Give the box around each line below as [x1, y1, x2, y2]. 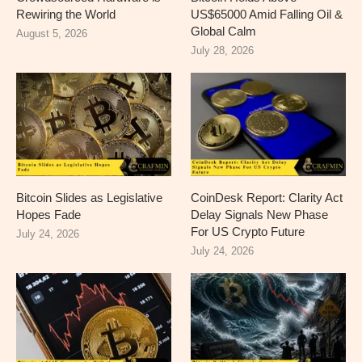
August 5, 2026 [16, 27, 87, 40]
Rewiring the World [16, 7, 116, 22]
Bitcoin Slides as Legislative [16, 191, 162, 205]
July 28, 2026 [191, 44, 255, 57]
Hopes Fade [16, 208, 81, 222]
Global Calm [191, 24, 257, 39]
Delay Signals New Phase [191, 208, 329, 222]
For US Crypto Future [191, 225, 305, 239]
